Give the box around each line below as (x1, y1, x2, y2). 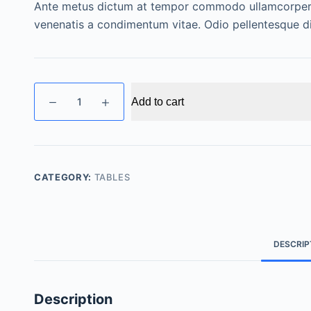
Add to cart (131, 95, 184, 108)
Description (34, 291, 112, 308)
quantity (33, 117, 73, 131)
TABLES (94, 171, 131, 183)
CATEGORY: (34, 171, 94, 183)
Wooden (33, 83, 74, 97)
